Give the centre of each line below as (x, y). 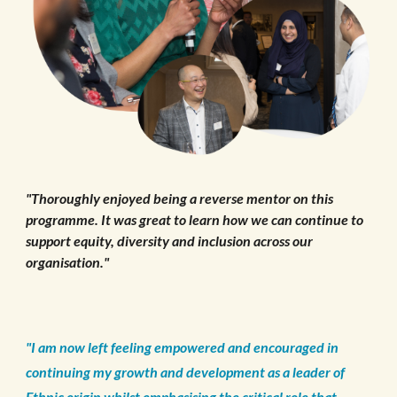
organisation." (69, 262)
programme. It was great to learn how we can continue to (195, 220)
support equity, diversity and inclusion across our (170, 241)
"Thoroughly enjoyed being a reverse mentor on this (180, 198)
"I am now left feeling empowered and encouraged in (183, 347)
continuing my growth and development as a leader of (186, 372)
